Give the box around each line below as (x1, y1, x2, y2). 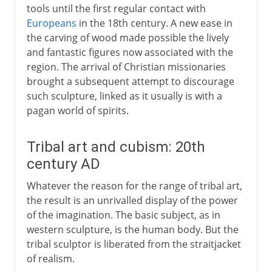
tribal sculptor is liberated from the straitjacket (26, 237, 241, 251)
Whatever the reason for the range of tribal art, (26, 178, 242, 192)
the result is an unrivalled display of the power (26, 193, 238, 207)
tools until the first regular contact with (26, 1, 206, 15)
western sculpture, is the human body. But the (26, 222, 239, 236)
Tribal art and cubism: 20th (26, 138, 205, 155)
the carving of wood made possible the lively (26, 30, 229, 44)
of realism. (26, 251, 75, 265)
